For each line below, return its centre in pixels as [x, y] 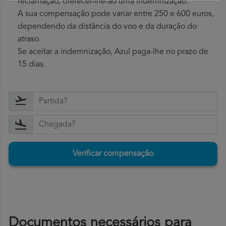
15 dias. [32, 65]
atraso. [29, 40]
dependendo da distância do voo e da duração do [107, 27]
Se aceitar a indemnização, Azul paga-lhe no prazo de [113, 52]
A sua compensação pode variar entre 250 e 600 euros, [116, 14]
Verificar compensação [113, 154]
